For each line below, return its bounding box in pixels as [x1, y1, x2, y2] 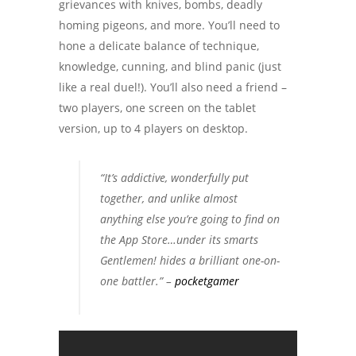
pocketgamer [175, 273, 239, 289]
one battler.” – [100, 273, 175, 289]
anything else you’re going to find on [100, 211, 280, 227]
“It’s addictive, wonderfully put [100, 170, 249, 186]
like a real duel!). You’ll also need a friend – [59, 79, 287, 95]
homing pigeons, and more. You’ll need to [59, 17, 280, 33]
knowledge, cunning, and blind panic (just [59, 59, 281, 75]
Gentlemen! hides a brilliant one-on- [100, 253, 280, 269]
